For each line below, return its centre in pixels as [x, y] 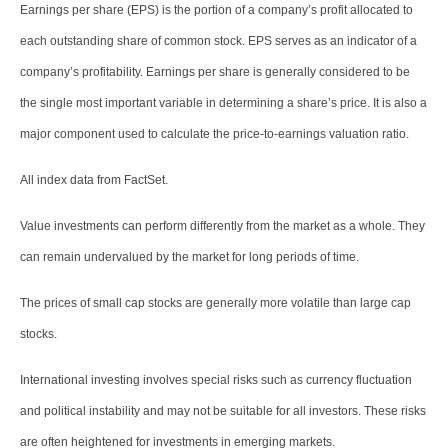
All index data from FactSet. [94, 180]
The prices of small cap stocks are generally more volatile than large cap [215, 303]
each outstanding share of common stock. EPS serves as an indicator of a [218, 41]
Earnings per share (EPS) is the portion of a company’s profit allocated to [216, 10]
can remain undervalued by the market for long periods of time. [189, 257]
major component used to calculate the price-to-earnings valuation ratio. [214, 134]
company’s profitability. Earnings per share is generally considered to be [215, 72]
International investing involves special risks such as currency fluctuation [216, 380]
